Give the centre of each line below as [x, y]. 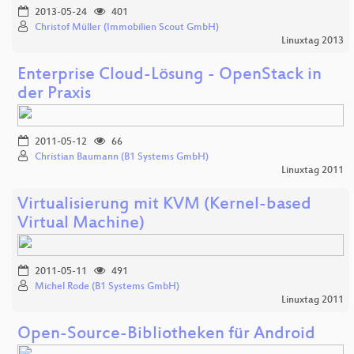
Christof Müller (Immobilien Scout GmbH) [127, 28]
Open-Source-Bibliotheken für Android [166, 335]
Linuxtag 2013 [312, 41]
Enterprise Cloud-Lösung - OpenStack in [169, 76]
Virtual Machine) [81, 224]
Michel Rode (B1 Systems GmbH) [107, 287]
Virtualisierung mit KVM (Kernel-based [164, 205]
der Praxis [54, 95]
